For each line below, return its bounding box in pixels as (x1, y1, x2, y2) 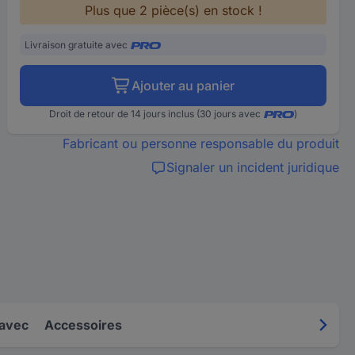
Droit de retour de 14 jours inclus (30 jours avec (49, 108, 261, 120)
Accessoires (44, 316, 122, 333)
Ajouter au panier (132, 78, 235, 94)
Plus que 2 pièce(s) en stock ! (84, 2, 262, 18)
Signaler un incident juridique (166, 159, 339, 175)
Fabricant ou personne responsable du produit (62, 136, 339, 151)
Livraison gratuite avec (25, 39, 128, 51)
